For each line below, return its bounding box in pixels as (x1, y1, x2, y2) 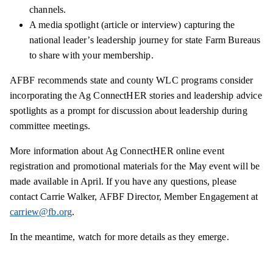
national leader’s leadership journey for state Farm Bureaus (29, 34, 261, 45)
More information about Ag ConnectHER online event (10, 145, 224, 156)
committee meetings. (10, 120, 91, 131)
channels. (29, 4, 66, 15)
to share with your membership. (29, 49, 154, 60)
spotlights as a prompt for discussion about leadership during (10, 105, 247, 116)
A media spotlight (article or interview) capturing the (29, 19, 235, 30)
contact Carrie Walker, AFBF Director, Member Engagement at (10, 191, 258, 202)
